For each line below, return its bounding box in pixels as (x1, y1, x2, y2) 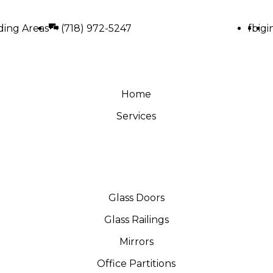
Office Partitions (97, 258, 176, 269)
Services (116, 110, 157, 122)
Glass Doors (108, 192, 165, 204)
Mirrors (119, 236, 154, 247)
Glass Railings (104, 214, 169, 225)
